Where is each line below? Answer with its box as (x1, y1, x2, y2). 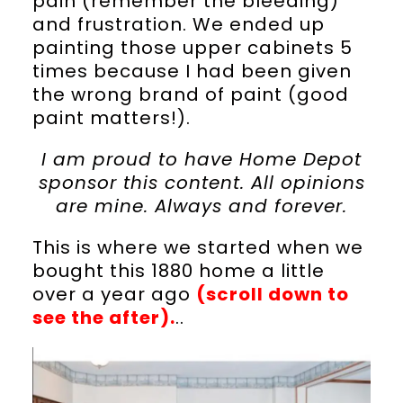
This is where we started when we (31, 234, 363, 260)
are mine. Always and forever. (56, 193, 347, 219)
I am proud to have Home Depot (41, 146, 362, 172)
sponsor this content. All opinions (38, 169, 365, 195)
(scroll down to (195, 281, 349, 307)
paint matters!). (31, 104, 191, 130)
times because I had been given (31, 58, 352, 84)
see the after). (31, 304, 175, 330)
